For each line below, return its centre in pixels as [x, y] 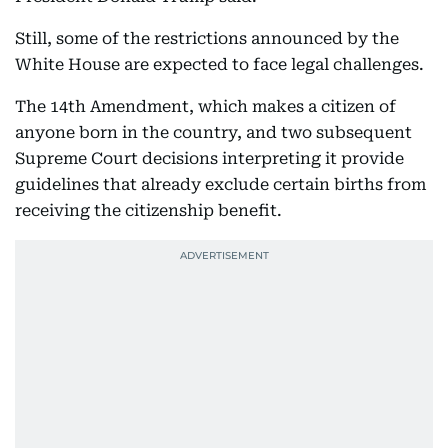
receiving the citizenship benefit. [148, 210]
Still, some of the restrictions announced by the [207, 38]
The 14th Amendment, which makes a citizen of [205, 106]
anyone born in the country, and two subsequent [213, 132]
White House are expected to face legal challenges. [219, 64]
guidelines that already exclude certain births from [220, 184]
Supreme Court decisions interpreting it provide [209, 158]
